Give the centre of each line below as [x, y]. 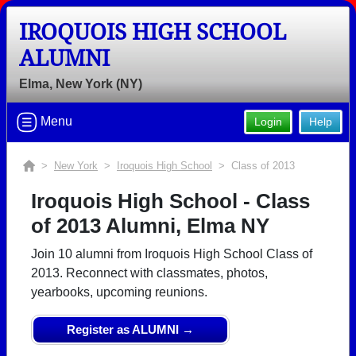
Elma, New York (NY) [81, 84]
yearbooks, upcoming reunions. [119, 292]
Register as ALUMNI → [130, 329]
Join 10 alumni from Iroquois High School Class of [172, 254]
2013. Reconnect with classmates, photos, [149, 273]
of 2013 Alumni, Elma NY [150, 226]
